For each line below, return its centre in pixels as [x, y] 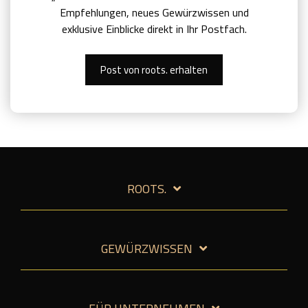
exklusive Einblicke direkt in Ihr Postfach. [154, 29]
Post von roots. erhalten [154, 69]
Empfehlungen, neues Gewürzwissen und [154, 12]
